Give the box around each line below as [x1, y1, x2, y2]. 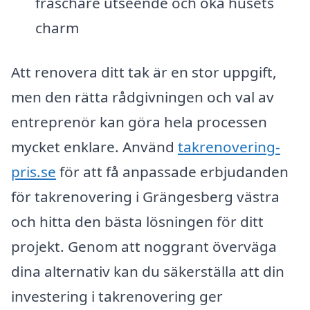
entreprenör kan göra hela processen [11, 111, 267, 131]
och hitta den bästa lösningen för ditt [11, 211, 264, 231]
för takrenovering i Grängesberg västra [11, 186, 280, 206]
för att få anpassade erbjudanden [56, 161, 289, 181]
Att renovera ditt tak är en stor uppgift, [11, 62, 277, 82]
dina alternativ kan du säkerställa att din [11, 261, 284, 281]
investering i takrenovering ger [11, 286, 223, 306]
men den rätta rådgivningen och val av [11, 86, 274, 107]
